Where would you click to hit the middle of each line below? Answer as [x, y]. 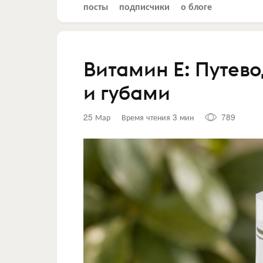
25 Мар [97, 117]
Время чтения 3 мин [158, 117]
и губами [127, 92]
